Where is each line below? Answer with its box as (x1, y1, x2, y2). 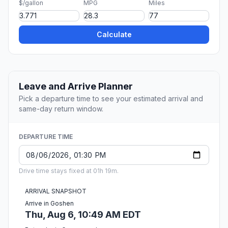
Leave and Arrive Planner (19, 81, 133, 92)
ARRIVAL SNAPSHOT (25, 187, 87, 195)
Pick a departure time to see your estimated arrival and (19, 94, 203, 103)
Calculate (96, 30, 132, 39)
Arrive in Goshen (25, 199, 74, 208)
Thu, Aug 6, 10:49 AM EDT (25, 209, 141, 220)
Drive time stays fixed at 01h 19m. (19, 167, 119, 175)
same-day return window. (19, 104, 103, 113)
